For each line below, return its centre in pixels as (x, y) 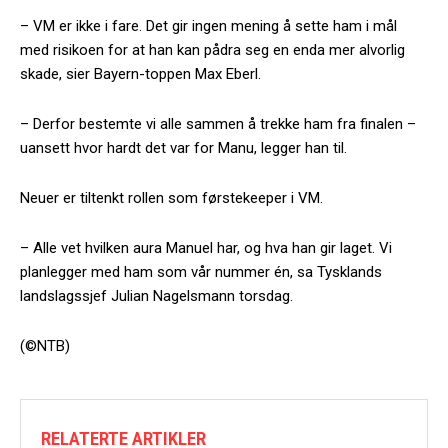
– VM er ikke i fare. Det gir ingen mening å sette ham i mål (208, 25)
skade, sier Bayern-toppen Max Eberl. (140, 73)
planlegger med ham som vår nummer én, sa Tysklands (201, 271)
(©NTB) (45, 345)
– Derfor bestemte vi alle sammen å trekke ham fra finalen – (218, 123)
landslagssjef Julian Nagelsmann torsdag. (156, 295)
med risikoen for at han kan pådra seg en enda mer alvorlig (212, 49)
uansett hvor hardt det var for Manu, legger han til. (183, 147)
